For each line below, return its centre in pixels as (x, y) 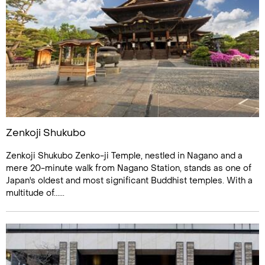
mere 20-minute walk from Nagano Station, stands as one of (129, 168)
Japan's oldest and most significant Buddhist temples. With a (129, 181)
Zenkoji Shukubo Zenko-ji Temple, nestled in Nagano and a (124, 156)
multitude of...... (35, 193)
